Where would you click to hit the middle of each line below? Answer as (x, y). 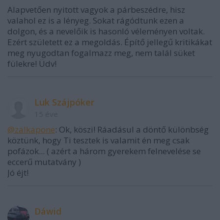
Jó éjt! (18, 173)
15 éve (46, 114)
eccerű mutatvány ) (44, 162)
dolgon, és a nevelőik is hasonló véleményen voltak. (106, 31)
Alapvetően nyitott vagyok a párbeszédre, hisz (96, 10)
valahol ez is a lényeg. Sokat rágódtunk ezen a (96, 21)
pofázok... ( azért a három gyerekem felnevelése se (104, 151)
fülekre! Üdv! (32, 64)
